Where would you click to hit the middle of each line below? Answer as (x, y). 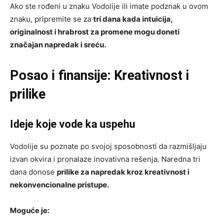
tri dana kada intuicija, (133, 19)
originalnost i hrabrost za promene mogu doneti (95, 32)
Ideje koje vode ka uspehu (73, 124)
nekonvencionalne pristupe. (59, 185)
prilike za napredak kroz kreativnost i (123, 172)
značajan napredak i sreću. (58, 45)
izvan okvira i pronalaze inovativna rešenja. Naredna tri (105, 159)
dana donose (33, 172)
